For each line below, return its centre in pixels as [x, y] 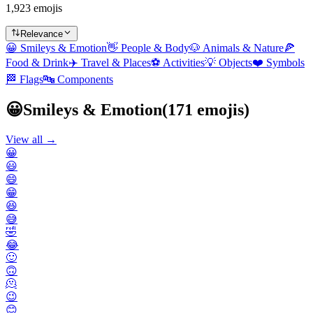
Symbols [285, 62]
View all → [31, 139]
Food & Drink [37, 62]
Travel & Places [116, 62]
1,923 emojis [34, 8]
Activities [184, 62]
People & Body [155, 48]
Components [85, 79]
